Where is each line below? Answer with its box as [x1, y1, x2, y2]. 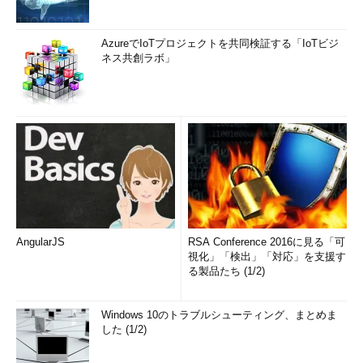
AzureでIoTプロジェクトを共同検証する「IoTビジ [101, 37, 339, 49]
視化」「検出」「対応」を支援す [188, 250, 346, 263]
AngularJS [16, 236, 65, 248]
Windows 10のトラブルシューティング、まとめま [101, 309, 337, 321]
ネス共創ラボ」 [101, 52, 175, 64]
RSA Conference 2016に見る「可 [188, 236, 345, 248]
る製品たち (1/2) [188, 265, 265, 277]
